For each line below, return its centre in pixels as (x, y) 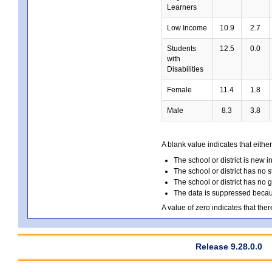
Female (179, 90)
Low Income (187, 28)
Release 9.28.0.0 (229, 246)
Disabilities (185, 69)
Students (182, 49)
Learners (182, 7)
